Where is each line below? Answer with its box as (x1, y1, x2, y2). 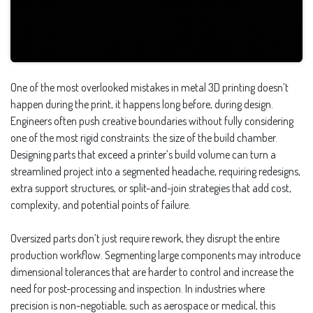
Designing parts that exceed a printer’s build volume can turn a (10, 147, 276, 161)
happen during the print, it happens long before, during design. (10, 96, 273, 111)
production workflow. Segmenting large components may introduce (10, 247, 300, 262)
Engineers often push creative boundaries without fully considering (10, 113, 293, 128)
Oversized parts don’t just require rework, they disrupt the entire (10, 231, 279, 245)
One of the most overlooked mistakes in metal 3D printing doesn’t (10, 80, 289, 94)
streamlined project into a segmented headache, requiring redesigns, (10, 163, 300, 178)
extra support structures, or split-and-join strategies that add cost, (10, 180, 291, 195)
